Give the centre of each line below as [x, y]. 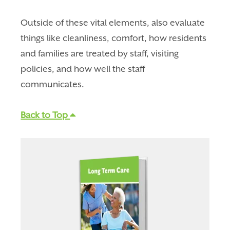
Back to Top [45, 115]
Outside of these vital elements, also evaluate [113, 22]
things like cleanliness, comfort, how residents [114, 38]
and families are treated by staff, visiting [100, 53]
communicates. [53, 84]
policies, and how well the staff [83, 69]
